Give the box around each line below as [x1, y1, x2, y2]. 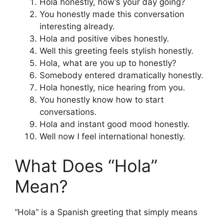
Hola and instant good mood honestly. [40, 119, 190, 130]
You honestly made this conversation [40, 9, 184, 20]
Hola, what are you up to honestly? [40, 58, 176, 68]
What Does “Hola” [15, 155, 157, 176]
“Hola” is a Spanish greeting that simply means [15, 207, 197, 217]
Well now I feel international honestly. [40, 131, 185, 142]
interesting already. [40, 22, 115, 32]
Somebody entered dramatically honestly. [40, 70, 203, 81]
